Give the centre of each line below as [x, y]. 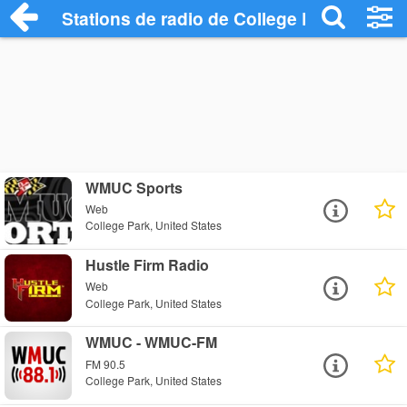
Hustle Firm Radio [148, 265]
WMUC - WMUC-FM [152, 342]
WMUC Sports [134, 188]
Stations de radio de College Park [201, 18]
